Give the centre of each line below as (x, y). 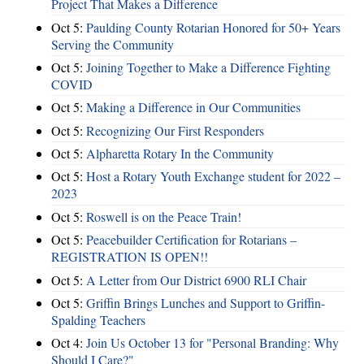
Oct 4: (69, 343)
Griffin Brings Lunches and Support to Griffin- (206, 302)
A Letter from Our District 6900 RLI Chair (196, 279)
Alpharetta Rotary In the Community (180, 154)
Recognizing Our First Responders (175, 130)
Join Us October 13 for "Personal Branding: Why (212, 343)
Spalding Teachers (98, 319)
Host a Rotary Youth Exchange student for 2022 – (213, 176)
